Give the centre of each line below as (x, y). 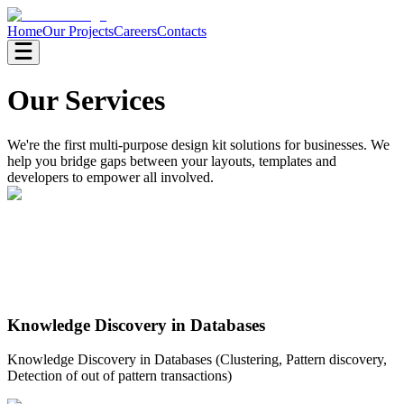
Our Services (86, 101)
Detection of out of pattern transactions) (119, 376)
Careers (135, 31)
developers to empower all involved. (110, 177)
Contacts (182, 31)
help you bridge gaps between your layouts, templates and (172, 161)
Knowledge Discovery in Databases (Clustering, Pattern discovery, (197, 360)
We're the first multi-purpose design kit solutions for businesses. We (198, 144)
